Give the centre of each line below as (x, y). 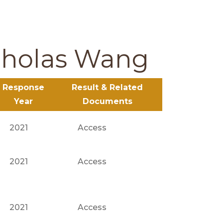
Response (23, 88)
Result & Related (107, 88)
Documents (107, 102)
